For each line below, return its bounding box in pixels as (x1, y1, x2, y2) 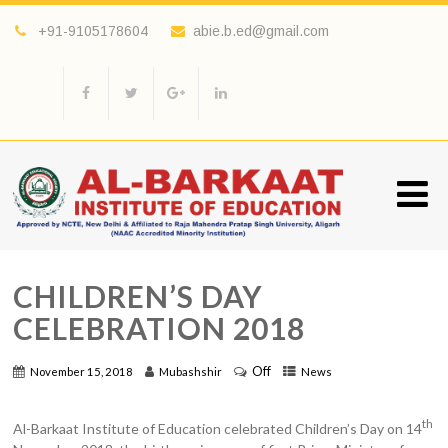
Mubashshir (159, 365, 223, 379)
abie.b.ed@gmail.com (193, 23, 330, 39)
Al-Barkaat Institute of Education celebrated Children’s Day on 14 (13, 419, 423, 437)
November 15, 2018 (30, 365, 134, 379)
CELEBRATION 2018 (13, 310, 306, 346)
